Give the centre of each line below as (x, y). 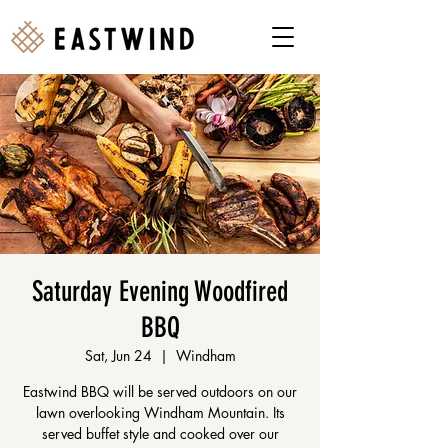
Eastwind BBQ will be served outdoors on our (160, 391)
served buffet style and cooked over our (160, 433)
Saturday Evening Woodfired (160, 291)
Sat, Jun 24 (118, 355)
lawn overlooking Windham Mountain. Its (160, 412)
